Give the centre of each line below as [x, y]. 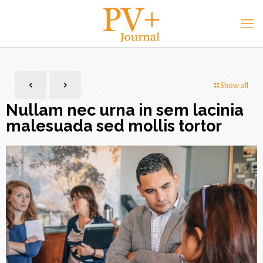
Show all [234, 85]
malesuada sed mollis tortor [114, 126]
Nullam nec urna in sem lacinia [125, 110]
